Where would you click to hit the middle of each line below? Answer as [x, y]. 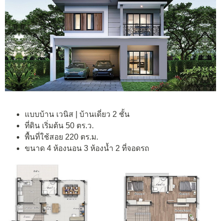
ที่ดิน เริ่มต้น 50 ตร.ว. [59, 126]
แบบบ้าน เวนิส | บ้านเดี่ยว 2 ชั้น [77, 114]
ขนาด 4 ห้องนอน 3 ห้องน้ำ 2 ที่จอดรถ [87, 148]
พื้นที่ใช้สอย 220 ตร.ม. [61, 137]
